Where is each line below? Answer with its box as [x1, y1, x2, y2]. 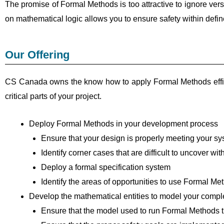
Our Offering [5, 48, 69, 61]
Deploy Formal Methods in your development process [29, 119, 218, 128]
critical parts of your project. [5, 92, 101, 101]
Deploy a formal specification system [41, 162, 170, 171]
